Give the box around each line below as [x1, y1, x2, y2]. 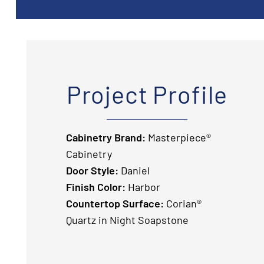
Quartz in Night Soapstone [66, 213, 189, 227]
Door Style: [66, 164, 118, 177]
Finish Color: [66, 180, 126, 194]
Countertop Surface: [66, 197, 164, 210]
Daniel [118, 164, 150, 177]
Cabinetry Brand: [66, 131, 146, 144]
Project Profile [66, 80, 228, 108]
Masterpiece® [146, 131, 211, 144]
